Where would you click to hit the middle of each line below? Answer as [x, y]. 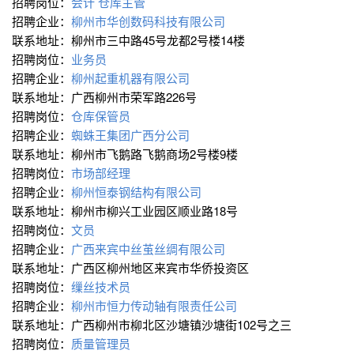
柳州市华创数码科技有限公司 [150, 21]
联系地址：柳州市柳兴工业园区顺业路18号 [126, 211]
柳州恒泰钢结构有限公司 [138, 192]
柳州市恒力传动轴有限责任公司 [156, 306]
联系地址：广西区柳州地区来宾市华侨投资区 [132, 268]
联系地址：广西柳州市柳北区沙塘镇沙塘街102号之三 [153, 325]
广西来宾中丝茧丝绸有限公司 [150, 249]
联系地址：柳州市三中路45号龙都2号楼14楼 [130, 40]
